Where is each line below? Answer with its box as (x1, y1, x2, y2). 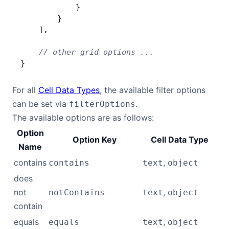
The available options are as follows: (12, 112, 154, 123)
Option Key (73, 134, 117, 145)
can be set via (12, 99, 69, 109)
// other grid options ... (20, 48, 154, 57)
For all (12, 85, 38, 95)
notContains (49, 188, 105, 197)
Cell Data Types (38, 85, 100, 95)
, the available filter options (100, 85, 205, 95)
